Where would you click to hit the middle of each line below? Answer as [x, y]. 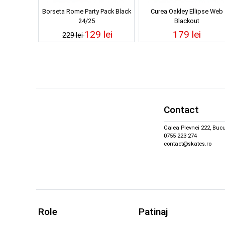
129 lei [98, 34]
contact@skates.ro [188, 144]
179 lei [187, 34]
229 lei [73, 35]
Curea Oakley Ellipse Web [187, 11]
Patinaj [153, 211]
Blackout [187, 21]
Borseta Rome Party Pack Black [86, 11]
